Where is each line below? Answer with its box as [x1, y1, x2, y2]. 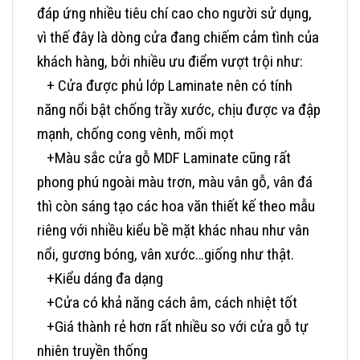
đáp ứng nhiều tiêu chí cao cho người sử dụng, [37, 4, 312, 23]
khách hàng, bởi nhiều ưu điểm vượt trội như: [37, 52, 303, 72]
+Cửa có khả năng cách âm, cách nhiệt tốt [37, 293, 297, 313]
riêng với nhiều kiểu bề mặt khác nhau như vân [37, 221, 309, 240]
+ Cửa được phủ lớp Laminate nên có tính [37, 76, 292, 96]
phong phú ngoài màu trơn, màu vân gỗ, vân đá [37, 173, 313, 192]
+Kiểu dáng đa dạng [37, 269, 163, 288]
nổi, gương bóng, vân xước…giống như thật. [37, 245, 294, 264]
